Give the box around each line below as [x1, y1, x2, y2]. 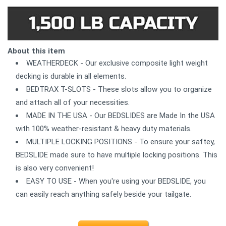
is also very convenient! [16, 163, 94, 173]
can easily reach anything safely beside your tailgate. [16, 189, 191, 199]
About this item [8, 46, 65, 55]
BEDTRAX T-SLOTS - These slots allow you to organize [26, 84, 212, 94]
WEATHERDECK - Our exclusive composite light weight [26, 58, 208, 68]
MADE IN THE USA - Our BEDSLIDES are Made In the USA [26, 110, 215, 120]
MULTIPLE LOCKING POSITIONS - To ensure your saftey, [26, 137, 215, 146]
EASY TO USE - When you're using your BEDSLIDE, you [26, 176, 206, 186]
